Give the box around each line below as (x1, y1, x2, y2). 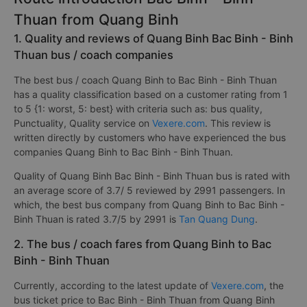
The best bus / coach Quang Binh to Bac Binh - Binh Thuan (14, 74, 277, 86)
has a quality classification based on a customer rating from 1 (14, 88, 288, 100)
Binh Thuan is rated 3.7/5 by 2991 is (14, 213, 179, 225)
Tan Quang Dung (179, 213, 255, 225)
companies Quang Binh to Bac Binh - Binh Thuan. (14, 146, 233, 158)
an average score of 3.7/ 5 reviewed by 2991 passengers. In (14, 184, 285, 196)
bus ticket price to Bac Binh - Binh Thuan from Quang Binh (14, 294, 275, 306)
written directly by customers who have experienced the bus (14, 132, 286, 143)
